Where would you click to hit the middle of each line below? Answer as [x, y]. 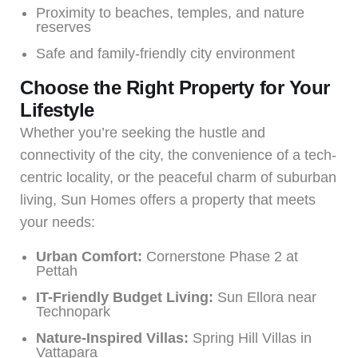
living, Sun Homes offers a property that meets [168, 199]
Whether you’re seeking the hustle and [143, 132]
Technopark [73, 311]
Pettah [57, 270]
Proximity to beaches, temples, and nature [170, 12]
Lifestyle [57, 109]
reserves [64, 27]
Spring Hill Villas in [250, 338]
